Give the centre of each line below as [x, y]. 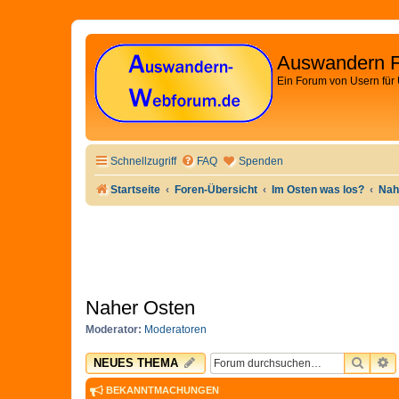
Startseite [135, 190]
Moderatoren [175, 329]
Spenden [261, 161]
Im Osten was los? [318, 190]
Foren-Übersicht [216, 190]
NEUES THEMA [136, 363]
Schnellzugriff [143, 161]
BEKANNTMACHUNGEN [161, 391]
